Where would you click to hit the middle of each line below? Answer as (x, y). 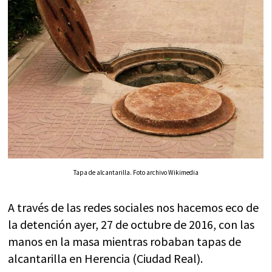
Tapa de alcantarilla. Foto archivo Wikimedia (136, 173)
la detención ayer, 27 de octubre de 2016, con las (131, 225)
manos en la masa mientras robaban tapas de (125, 242)
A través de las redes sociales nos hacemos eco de (134, 208)
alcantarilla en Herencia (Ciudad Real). (106, 259)
